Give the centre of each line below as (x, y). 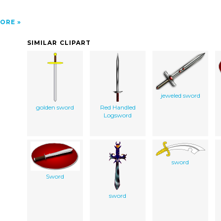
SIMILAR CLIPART (59, 42)
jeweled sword (180, 95)
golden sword (55, 107)
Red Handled (118, 107)
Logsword (118, 115)
